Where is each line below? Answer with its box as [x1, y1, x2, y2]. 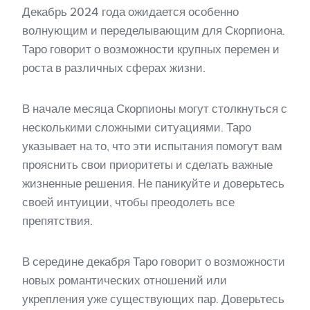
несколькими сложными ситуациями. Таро [22, 120, 251, 134]
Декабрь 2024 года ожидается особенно [22, 5, 239, 19]
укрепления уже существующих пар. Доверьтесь [22, 292, 284, 306]
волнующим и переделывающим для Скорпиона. [22, 24, 285, 37]
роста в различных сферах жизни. [22, 61, 206, 75]
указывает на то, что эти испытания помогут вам [22, 139, 282, 153]
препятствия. [22, 214, 93, 228]
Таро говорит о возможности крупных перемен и [22, 42, 280, 56]
